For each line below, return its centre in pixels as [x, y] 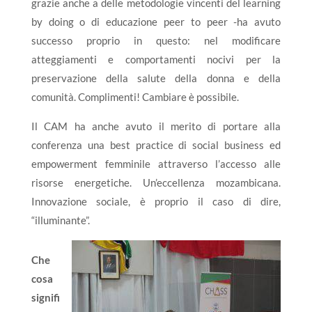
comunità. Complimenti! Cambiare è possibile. [135, 97]
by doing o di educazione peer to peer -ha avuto [156, 22]
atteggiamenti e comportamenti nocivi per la [156, 59]
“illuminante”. [60, 220]
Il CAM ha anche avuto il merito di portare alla [156, 126]
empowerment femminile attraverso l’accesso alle [156, 164]
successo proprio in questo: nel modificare [156, 40]
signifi [45, 297]
